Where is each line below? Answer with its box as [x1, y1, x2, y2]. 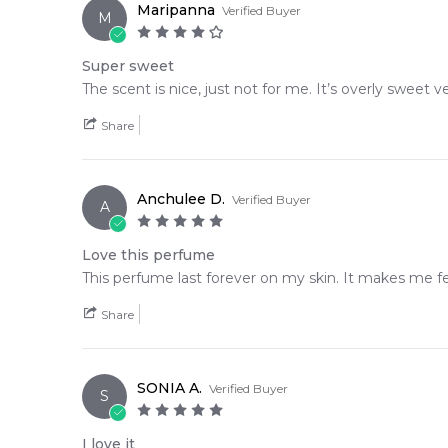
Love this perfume [82, 245, 215, 264]
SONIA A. [137, 378, 202, 397]
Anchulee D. [137, 189, 225, 208]
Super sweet [82, 56, 174, 75]
